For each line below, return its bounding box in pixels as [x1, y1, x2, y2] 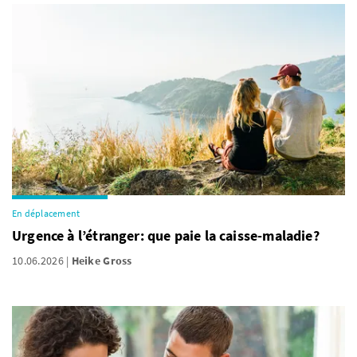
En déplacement [12, 207, 80, 219]
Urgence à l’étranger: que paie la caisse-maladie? [12, 226, 320, 245]
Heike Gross [71, 253, 132, 268]
